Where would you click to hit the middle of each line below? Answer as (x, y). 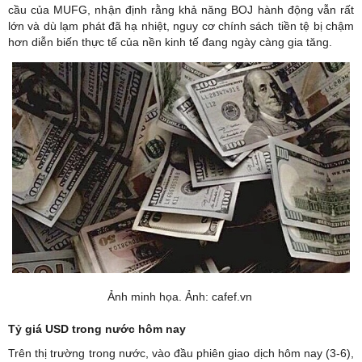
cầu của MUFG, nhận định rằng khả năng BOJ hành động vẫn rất (181, 9)
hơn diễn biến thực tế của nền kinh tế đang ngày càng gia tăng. (170, 42)
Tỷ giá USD (38, 328)
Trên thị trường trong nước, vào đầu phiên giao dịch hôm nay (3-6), (181, 353)
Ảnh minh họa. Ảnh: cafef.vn (181, 296)
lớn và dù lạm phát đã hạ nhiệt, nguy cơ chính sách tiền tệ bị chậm (181, 25)
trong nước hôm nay (127, 328)
